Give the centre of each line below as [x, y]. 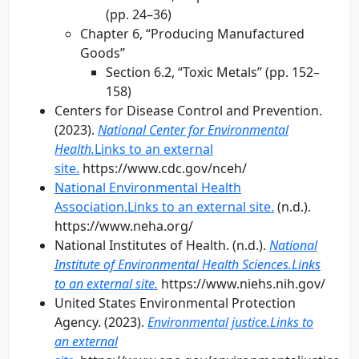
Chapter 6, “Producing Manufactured [192, 34]
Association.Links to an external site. [164, 207]
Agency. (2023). [101, 322]
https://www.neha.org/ [124, 226]
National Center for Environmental [193, 130]
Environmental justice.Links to [230, 322]
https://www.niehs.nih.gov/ [242, 284]
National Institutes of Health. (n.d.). [162, 245]
